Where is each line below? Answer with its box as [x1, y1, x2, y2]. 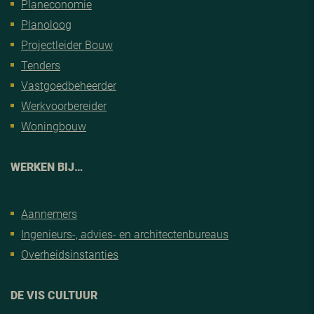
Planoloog [21, 16, 71, 32]
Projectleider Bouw [21, 36, 113, 52]
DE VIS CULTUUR [11, 287, 97, 302]
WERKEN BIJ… [11, 158, 83, 174]
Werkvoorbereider [21, 97, 107, 113]
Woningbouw [21, 118, 86, 133]
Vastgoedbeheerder [21, 77, 116, 93]
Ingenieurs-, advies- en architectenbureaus [21, 226, 228, 241]
